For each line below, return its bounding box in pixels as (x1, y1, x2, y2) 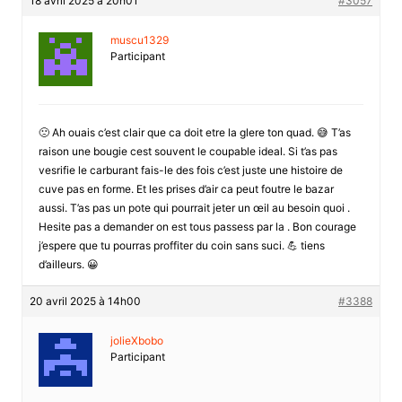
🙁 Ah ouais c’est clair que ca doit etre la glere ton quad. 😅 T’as (38, 125, 351, 139)
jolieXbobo (109, 333, 163, 347)
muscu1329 (109, 32, 169, 47)
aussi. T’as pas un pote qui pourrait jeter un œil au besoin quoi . (38, 200, 350, 214)
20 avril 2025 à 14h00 (29, 293, 141, 308)
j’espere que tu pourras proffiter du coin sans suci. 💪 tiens (38, 238, 325, 252)
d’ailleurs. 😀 (38, 257, 99, 271)
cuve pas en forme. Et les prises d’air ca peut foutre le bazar (38, 181, 334, 196)
